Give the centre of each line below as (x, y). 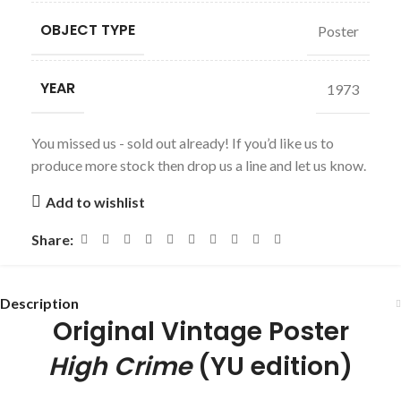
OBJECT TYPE (88, 30)
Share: (52, 239)
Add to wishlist (95, 201)
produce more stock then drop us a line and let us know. (199, 165)
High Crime (123, 367)
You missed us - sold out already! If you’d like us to (183, 143)
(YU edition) (275, 367)
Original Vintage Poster (200, 332)
